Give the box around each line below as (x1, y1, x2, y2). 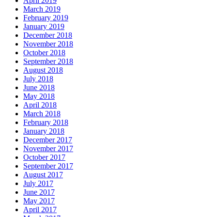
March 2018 (23, 109, 61, 118)
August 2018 (23, 65, 63, 74)
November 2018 (23, 39, 73, 48)
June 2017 (23, 187, 55, 196)
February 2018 (23, 118, 68, 126)
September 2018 (23, 57, 73, 65)
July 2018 (23, 74, 53, 83)
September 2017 (23, 161, 73, 170)
